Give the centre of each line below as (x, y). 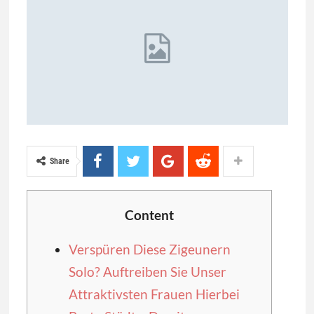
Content (149, 215)
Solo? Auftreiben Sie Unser (147, 272)
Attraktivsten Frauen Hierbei (154, 294)
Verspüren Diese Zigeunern (149, 250)
